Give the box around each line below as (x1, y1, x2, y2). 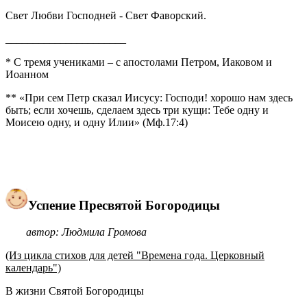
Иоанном (5, 69, 49, 81)
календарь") (5, 261, 61, 273)
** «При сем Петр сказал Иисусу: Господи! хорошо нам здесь (5, 92, 293, 104)
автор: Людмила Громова (26, 225, 147, 238)
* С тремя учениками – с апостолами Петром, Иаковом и (5, 56, 272, 69)
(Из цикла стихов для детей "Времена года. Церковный (5, 249, 265, 261)
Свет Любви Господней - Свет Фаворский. (5, 10, 206, 22)
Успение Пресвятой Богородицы (28, 197, 220, 212)
